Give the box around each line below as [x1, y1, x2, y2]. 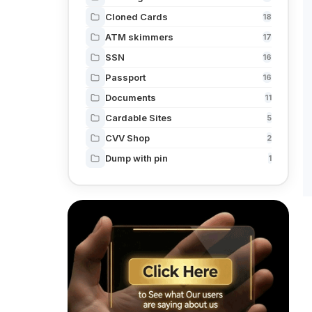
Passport [104, 72, 146, 83]
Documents [104, 92, 156, 103]
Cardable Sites [104, 112, 172, 123]
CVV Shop [104, 132, 150, 143]
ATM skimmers [104, 31, 173, 42]
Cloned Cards [104, 11, 168, 22]
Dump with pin [104, 153, 168, 164]
